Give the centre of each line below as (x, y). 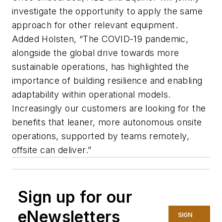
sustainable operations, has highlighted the (101, 67)
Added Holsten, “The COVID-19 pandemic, (100, 39)
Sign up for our (75, 197)
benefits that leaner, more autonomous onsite (107, 122)
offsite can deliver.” (52, 150)
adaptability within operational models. (91, 95)
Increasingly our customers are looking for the (109, 109)
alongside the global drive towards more (96, 53)
